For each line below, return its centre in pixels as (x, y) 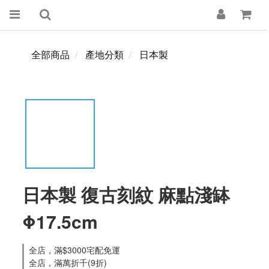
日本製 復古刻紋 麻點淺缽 (126, 194)
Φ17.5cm (60, 221)
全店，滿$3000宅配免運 (74, 250)
